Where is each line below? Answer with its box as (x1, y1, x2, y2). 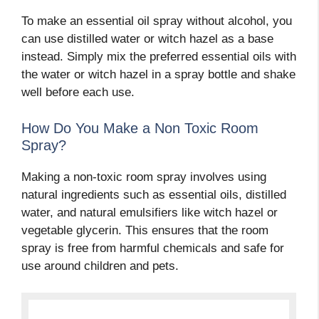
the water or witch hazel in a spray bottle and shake (21, 68, 296, 82)
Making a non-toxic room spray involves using (21, 169, 266, 184)
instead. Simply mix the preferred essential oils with (21, 50, 296, 64)
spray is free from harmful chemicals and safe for (21, 241, 284, 255)
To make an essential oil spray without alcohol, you (21, 14, 292, 28)
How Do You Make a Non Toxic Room (21, 120, 258, 136)
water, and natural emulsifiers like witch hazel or (21, 205, 278, 219)
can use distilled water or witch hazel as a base (21, 32, 273, 46)
